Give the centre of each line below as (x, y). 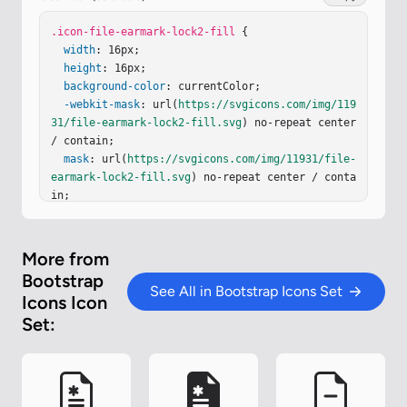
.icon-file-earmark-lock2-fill (143, 32)
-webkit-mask (102, 105)
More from (65, 259)
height (83, 69)
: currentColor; (213, 87)
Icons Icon (65, 303)
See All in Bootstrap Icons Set (246, 292)
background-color (114, 87)
